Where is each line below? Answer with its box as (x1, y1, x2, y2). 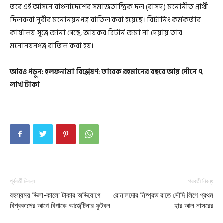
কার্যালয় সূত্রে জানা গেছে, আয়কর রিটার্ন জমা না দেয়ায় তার (10, 26, 182, 39)
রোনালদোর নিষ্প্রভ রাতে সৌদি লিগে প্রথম (113, 190, 213, 200)
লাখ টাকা (10, 78, 40, 91)
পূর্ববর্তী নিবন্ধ (10, 177, 35, 185)
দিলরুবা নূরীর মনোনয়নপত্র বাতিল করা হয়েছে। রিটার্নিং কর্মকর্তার (10, 13, 201, 26)
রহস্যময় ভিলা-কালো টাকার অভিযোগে (10, 190, 100, 200)
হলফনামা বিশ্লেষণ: (45, 65, 100, 78)
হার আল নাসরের (174, 201, 213, 210)
